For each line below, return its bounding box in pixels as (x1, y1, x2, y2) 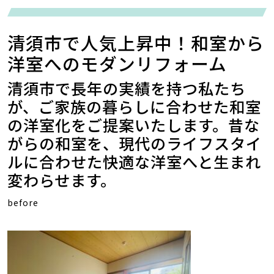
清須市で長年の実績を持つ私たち (7, 77, 246, 99)
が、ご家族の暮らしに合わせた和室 (7, 95, 261, 117)
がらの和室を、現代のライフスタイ (7, 132, 262, 154)
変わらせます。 (7, 169, 116, 191)
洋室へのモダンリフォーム (7, 51, 227, 76)
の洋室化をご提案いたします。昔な (7, 114, 260, 136)
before (7, 196, 39, 209)
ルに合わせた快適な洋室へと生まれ (7, 150, 261, 172)
